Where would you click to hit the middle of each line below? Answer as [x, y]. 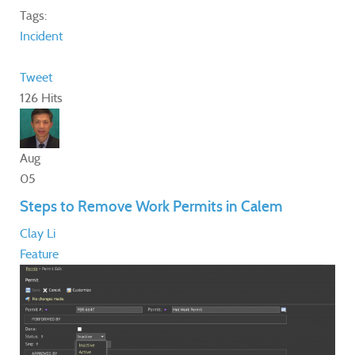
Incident [41, 36]
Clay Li [38, 234]
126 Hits [41, 98]
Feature [39, 254]
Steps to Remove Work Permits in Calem [151, 207]
